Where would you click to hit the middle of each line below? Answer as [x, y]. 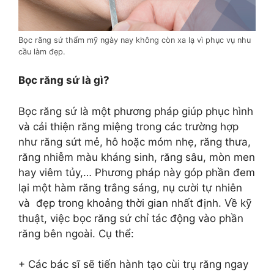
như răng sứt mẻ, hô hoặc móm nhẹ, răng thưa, [135, 142]
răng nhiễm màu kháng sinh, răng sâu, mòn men [137, 157]
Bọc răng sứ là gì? [64, 80]
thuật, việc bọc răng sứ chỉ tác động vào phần [131, 218]
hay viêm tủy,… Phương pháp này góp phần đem [137, 172]
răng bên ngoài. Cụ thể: [76, 233]
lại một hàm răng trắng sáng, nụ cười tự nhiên [130, 187]
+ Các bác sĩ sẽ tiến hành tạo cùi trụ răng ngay [133, 265]
